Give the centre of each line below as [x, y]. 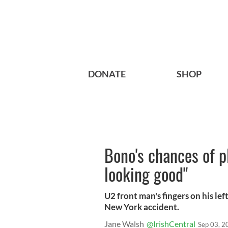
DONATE [107, 74]
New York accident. [142, 207]
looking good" [146, 174]
